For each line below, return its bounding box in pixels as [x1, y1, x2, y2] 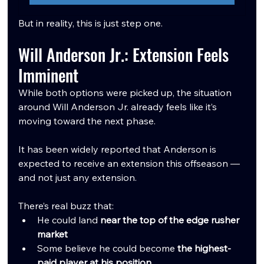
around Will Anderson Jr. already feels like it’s [18, 100, 220, 113]
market [37, 227, 68, 240]
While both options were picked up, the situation [18, 86, 235, 98]
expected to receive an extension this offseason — [18, 157, 243, 169]
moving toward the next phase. [18, 114, 156, 127]
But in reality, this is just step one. [18, 16, 163, 29]
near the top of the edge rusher [100, 213, 242, 226]
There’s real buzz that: [18, 199, 114, 212]
